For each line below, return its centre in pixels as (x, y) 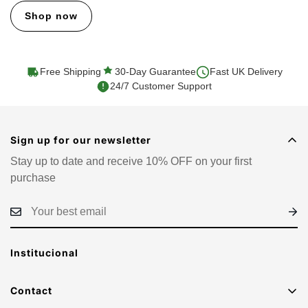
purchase (33, 178)
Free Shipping (70, 72)
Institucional (44, 253)
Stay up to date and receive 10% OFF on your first (131, 162)
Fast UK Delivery (246, 72)
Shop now (51, 16)
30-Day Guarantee (155, 72)
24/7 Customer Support (161, 86)
